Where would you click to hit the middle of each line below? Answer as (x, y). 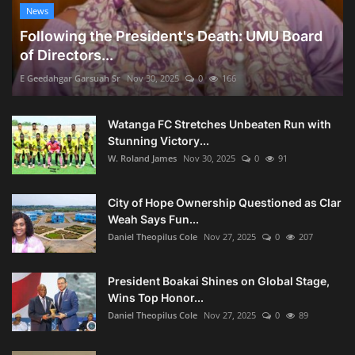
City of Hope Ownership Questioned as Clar (225, 203)
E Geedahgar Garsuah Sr (70, 78)
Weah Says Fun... (153, 219)
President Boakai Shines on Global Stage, (219, 281)
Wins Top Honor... (156, 298)
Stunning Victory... (158, 141)
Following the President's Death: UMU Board (171, 36)
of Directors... (67, 55)
